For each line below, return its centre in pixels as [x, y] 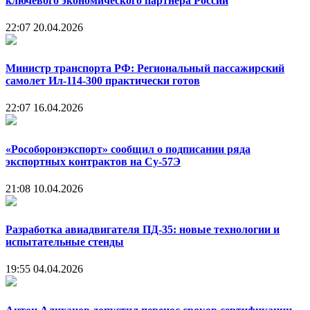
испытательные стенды [65, 242]
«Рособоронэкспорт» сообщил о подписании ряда [128, 149]
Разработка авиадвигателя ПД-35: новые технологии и [143, 230]
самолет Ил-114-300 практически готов [103, 81]
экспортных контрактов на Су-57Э [93, 161]
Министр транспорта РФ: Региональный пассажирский [145, 69]
